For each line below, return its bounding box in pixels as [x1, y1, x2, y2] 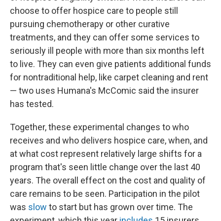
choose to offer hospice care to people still [10, 5, 178, 16]
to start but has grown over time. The [47, 202, 193, 212]
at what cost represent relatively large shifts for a [10, 148, 202, 159]
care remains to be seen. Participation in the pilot [10, 188, 200, 199]
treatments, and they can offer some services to [10, 32, 199, 42]
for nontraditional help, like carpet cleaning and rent [10, 72, 208, 82]
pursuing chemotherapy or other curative [10, 19, 170, 29]
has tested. [10, 99, 54, 109]
